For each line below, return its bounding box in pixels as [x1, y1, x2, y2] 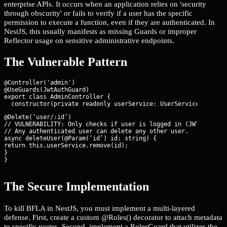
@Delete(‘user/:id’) [4, 113, 71, 121]
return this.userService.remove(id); [4, 142, 128, 149]
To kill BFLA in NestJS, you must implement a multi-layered [4, 203, 195, 212]
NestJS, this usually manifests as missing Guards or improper [4, 27, 197, 36]
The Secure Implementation [4, 179, 149, 193]
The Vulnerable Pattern [4, 55, 127, 69]
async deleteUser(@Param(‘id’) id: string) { [4, 135, 157, 142]
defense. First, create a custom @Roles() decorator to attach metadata [4, 212, 222, 221]
